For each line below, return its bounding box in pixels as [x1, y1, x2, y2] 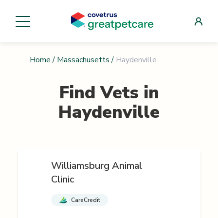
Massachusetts [56, 54, 109, 66]
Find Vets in [59, 81, 159, 105]
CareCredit [71, 196, 100, 204]
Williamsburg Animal [51, 159, 142, 173]
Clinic [51, 173, 74, 186]
